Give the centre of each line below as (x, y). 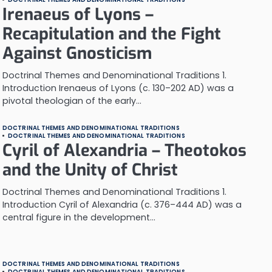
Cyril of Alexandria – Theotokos (124, 151)
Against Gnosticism (77, 53)
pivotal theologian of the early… (72, 101)
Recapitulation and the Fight (112, 34)
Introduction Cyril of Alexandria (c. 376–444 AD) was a (122, 205)
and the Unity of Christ (90, 170)
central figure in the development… (79, 217)
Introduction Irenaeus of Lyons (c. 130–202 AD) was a (118, 88)
